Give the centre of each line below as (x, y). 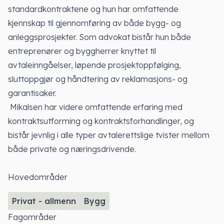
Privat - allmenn (44, 201)
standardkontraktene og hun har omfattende (93, 9)
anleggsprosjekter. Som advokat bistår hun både (99, 37)
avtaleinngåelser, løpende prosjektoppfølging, (94, 65)
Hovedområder (38, 177)
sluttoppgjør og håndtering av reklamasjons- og (98, 79)
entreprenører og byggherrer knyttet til (82, 51)
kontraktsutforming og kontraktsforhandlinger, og (101, 121)
